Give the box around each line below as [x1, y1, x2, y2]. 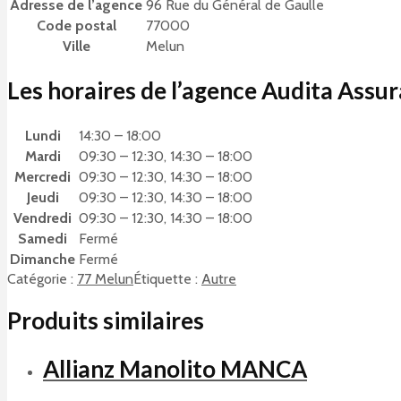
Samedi [18, 229, 67, 247]
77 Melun [77, 269, 133, 287]
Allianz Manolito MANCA [43, 354, 307, 383]
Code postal [36, 16, 116, 34]
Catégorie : [7, 269, 77, 287]
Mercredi [14, 167, 71, 185]
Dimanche [10, 250, 75, 268]
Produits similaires [7, 306, 204, 336]
